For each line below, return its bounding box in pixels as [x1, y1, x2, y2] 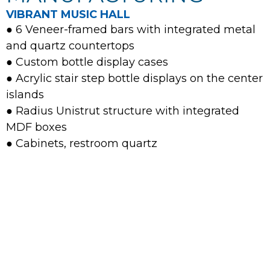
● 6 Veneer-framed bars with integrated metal [6, 23, 256, 36]
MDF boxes [6, 121, 67, 134]
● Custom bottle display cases [6, 55, 168, 69]
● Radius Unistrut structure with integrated [6, 104, 239, 118]
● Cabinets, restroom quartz [6, 137, 157, 150]
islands [6, 88, 44, 101]
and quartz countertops [6, 39, 134, 52]
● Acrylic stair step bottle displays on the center [6, 72, 263, 85]
